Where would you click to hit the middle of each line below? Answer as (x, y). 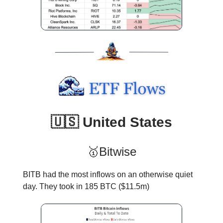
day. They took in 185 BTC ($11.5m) (86, 186)
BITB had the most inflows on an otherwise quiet (108, 174)
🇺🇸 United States (111, 122)
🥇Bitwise (111, 151)
